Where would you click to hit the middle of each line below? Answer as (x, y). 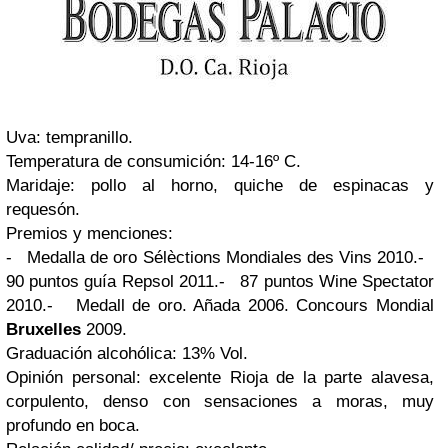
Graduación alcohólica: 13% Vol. (127, 353)
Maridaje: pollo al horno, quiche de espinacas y (220, 185)
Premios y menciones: (89, 233)
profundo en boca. (73, 425)
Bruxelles (43, 329)
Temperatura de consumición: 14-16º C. (153, 161)
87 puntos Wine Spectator (337, 281)
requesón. (43, 209)
